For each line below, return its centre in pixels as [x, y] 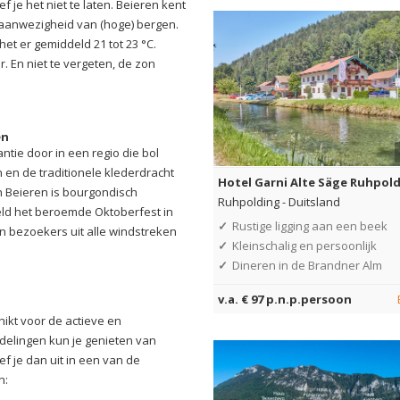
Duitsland [314, 201]
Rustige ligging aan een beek [310, 225]
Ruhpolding [249, 201]
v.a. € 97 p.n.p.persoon [285, 299]
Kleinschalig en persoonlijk [304, 245]
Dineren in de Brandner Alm [307, 265]
